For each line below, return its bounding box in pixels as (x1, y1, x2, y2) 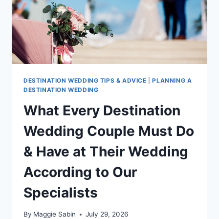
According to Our (23, 163, 137, 180)
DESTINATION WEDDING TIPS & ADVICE (23, 76, 147, 84)
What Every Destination (23, 102, 180, 119)
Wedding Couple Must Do (23, 122, 194, 139)
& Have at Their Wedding (23, 143, 188, 160)
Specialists (23, 184, 98, 201)
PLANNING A (152, 76, 192, 84)
